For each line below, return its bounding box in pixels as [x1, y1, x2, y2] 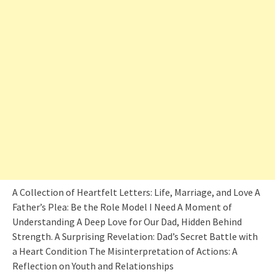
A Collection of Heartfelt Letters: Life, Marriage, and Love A [12, 185, 260, 198]
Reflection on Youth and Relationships [12, 259, 174, 272]
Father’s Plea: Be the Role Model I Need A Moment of [12, 200, 232, 213]
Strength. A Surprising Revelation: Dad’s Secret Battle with [12, 230, 258, 242]
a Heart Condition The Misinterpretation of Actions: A [12, 244, 238, 257]
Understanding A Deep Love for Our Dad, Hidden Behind [12, 215, 242, 228]
